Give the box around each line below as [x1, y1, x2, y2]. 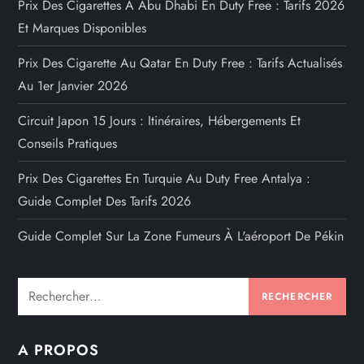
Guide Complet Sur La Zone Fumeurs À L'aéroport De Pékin [18, 226, 344, 245]
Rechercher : [17, 278, 87, 297]
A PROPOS [18, 339, 99, 361]
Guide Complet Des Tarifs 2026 [18, 191, 192, 210]
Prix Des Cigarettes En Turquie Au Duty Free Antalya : [18, 168, 311, 188]
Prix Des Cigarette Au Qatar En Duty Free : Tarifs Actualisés [18, 53, 343, 72]
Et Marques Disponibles [18, 18, 147, 37]
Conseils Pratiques [18, 133, 118, 153]
